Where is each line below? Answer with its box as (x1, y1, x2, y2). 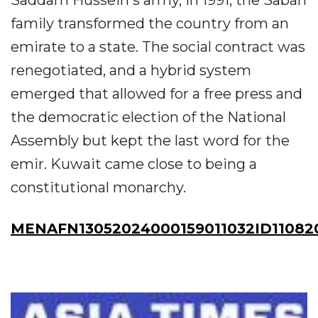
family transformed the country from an (11, 15, 289, 33)
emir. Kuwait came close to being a (11, 155, 257, 173)
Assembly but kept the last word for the (11, 132, 290, 150)
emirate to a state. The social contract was (11, 38, 305, 56)
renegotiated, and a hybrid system (11, 62, 251, 79)
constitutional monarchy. (11, 179, 186, 197)
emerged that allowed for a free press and (11, 85, 302, 103)
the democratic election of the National (11, 109, 286, 126)
